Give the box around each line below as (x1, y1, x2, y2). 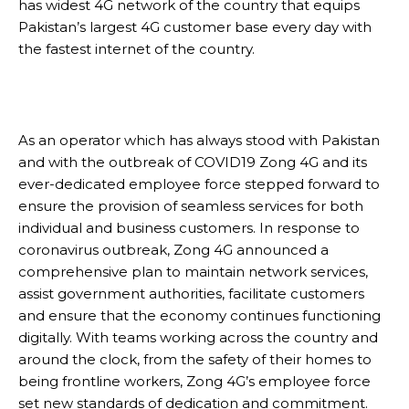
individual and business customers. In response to (18, 219, 360, 237)
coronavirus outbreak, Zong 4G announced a (18, 241, 329, 259)
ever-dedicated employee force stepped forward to (18, 175, 380, 194)
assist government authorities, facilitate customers (18, 285, 364, 303)
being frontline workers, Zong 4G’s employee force (18, 372, 371, 391)
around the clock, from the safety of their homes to (18, 351, 372, 369)
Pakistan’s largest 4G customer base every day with (18, 18, 372, 37)
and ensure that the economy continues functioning (18, 307, 381, 325)
